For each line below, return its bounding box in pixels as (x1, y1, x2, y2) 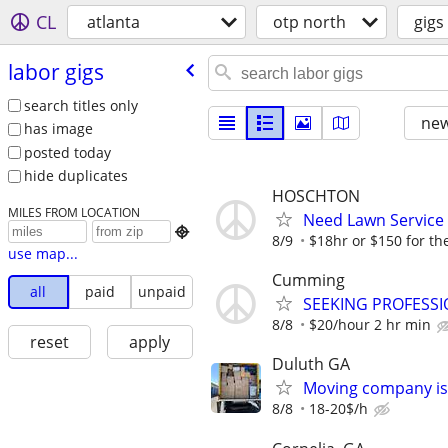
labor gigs (7, 57, 104, 86)
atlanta (87, 11, 140, 33)
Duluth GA (272, 353, 350, 376)
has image (23, 119, 93, 139)
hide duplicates (23, 166, 128, 186)
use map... (7, 244, 78, 264)
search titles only (23, 95, 138, 115)
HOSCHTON (272, 185, 360, 207)
